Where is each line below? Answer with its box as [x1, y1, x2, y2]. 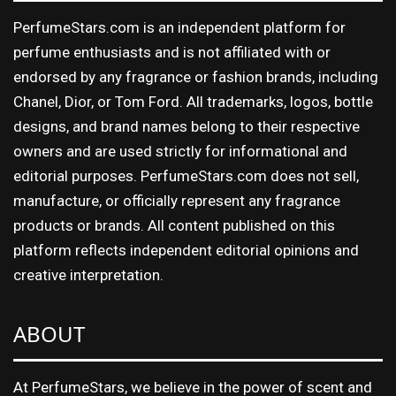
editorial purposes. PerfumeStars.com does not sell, [13, 166, 359, 185]
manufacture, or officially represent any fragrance [13, 191, 340, 209]
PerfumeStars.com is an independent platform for [13, 18, 346, 36]
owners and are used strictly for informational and [13, 141, 347, 160]
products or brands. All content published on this [13, 216, 335, 234]
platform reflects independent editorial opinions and [13, 240, 359, 259]
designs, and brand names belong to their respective [13, 117, 360, 135]
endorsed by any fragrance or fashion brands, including [13, 67, 378, 86]
